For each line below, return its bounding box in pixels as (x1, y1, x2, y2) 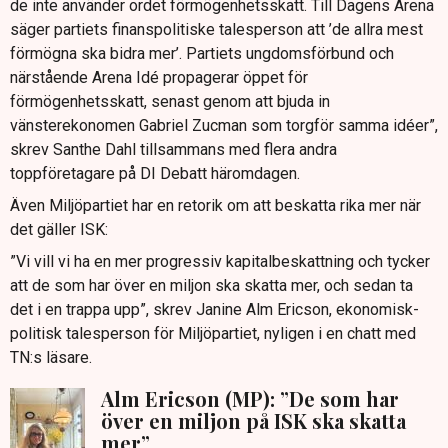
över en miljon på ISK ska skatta (101, 406, 406, 434)
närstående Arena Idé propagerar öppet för (10, 67, 308, 87)
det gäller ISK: (10, 219, 108, 239)
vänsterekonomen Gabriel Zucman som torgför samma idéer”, (10, 115, 438, 135)
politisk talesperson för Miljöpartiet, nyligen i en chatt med (10, 323, 416, 343)
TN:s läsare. (10, 347, 92, 367)
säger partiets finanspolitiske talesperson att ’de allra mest (10, 19, 423, 39)
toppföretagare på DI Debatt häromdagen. (10, 163, 300, 183)
